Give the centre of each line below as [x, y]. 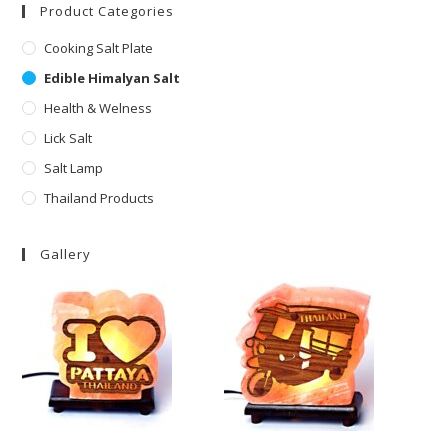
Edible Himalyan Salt [112, 78]
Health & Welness [98, 108]
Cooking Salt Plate [99, 48]
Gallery [66, 254]
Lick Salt [68, 138]
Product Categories [107, 11]
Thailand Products [99, 198]
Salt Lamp [74, 168]
